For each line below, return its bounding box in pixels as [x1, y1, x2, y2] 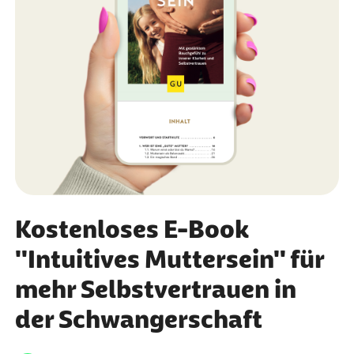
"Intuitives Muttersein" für [14, 244, 324, 273]
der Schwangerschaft [14, 304, 262, 333]
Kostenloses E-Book [14, 214, 249, 243]
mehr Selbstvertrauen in [14, 274, 296, 303]
